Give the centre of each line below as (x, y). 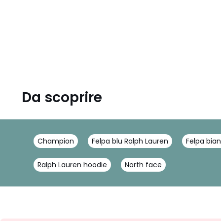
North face (143, 165)
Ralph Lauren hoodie (72, 165)
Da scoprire (62, 97)
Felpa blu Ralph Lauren (130, 141)
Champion (56, 141)
